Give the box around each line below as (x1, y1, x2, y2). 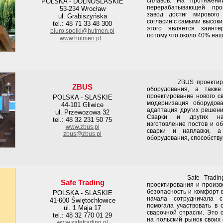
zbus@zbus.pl (63, 130, 102, 137)
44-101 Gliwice (61, 101, 104, 109)
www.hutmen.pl (60, 35, 101, 42)
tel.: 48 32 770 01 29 (53, 212, 112, 219)
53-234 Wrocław (59, 5, 106, 12)
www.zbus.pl (65, 123, 100, 130)
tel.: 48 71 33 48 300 (53, 20, 112, 27)
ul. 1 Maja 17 (64, 204, 101, 212)
